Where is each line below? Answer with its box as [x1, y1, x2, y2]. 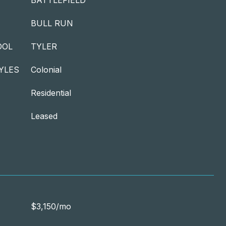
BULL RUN [31, 18, 73, 28]
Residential [31, 88, 71, 98]
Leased [31, 111, 58, 121]
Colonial [31, 65, 62, 75]
